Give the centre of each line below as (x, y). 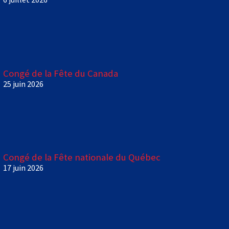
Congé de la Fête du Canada (61, 73)
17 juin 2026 (24, 168)
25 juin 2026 (24, 84)
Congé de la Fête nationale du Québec (82, 157)
